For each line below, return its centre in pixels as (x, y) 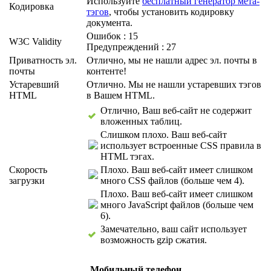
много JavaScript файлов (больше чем (177, 205)
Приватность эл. (43, 60)
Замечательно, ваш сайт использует (174, 229)
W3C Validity (35, 42)
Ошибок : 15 (112, 36)
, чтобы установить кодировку (171, 12)
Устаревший (34, 85)
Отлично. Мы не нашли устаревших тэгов (174, 85)
